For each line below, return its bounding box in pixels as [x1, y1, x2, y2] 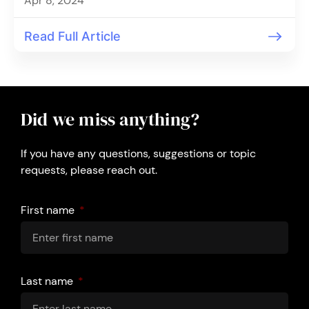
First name [21, 203, 77, 217]
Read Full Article [24, 29, 121, 43]
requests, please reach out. [21, 163, 157, 177]
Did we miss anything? [21, 107, 200, 132]
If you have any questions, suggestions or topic [21, 146, 256, 161]
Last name [21, 274, 76, 288]
